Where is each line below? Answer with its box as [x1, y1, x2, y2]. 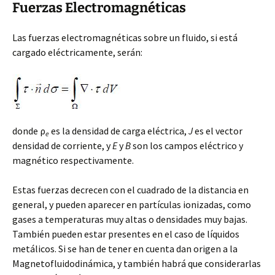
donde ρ [12, 125, 45, 137]
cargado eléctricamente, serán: [12, 46, 142, 58]
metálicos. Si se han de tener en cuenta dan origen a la [12, 242, 238, 255]
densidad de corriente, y [12, 139, 112, 152]
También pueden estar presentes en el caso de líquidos [12, 228, 239, 240]
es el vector [193, 125, 242, 137]
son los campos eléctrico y [131, 139, 243, 152]
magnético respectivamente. [12, 154, 134, 166]
